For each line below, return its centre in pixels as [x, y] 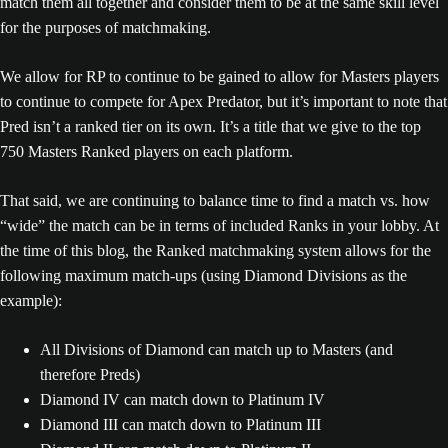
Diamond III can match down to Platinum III [180, 424]
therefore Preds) [90, 374]
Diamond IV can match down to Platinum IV [182, 399]
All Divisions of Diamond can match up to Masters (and [216, 349]
